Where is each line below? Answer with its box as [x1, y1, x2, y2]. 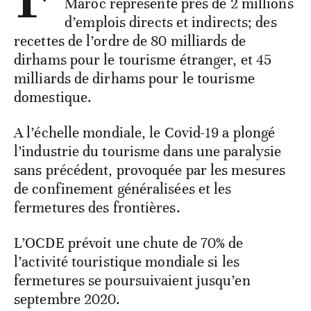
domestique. [14, 87, 92, 106]
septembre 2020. [14, 289, 121, 308]
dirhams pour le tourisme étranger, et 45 [14, 50, 272, 69]
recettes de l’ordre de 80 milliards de [14, 31, 246, 50]
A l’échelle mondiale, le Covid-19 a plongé [14, 123, 276, 142]
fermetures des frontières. [14, 198, 180, 217]
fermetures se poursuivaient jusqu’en [14, 271, 251, 289]
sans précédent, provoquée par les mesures [14, 160, 286, 179]
